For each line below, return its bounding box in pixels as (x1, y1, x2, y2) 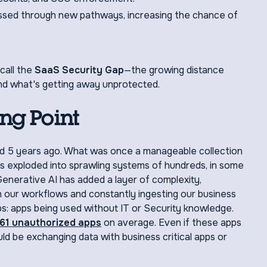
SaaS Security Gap (35, 64, 124, 76)
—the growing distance (124, 64, 224, 76)
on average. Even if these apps (101, 216, 241, 229)
